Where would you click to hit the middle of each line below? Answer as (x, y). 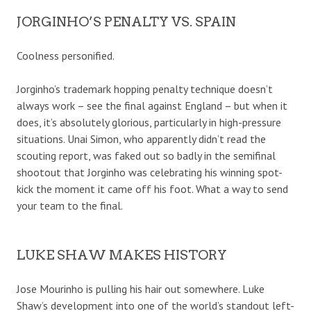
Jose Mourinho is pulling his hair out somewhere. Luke (141, 288)
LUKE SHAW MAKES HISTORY (122, 255)
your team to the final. (70, 205)
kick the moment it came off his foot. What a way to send (152, 188)
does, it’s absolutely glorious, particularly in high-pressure (149, 122)
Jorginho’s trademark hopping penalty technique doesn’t (145, 89)
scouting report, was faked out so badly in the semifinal (146, 155)
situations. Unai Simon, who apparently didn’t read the (141, 138)
